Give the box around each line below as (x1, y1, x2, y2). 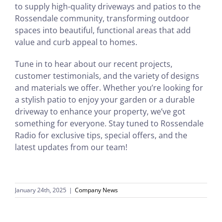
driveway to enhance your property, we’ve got (14, 106, 185, 117)
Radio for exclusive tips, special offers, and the (14, 130, 187, 141)
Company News (75, 186, 118, 195)
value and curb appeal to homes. (14, 37, 137, 48)
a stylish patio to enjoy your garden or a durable (14, 94, 195, 106)
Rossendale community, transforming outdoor (14, 13, 189, 24)
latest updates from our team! (14, 142, 127, 153)
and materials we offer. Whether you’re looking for (14, 82, 203, 94)
